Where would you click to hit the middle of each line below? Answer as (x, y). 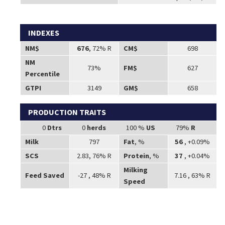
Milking (135, 170)
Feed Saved (44, 175)
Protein (136, 155)
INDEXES (44, 32)
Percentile (42, 74)
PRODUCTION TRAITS (67, 112)
